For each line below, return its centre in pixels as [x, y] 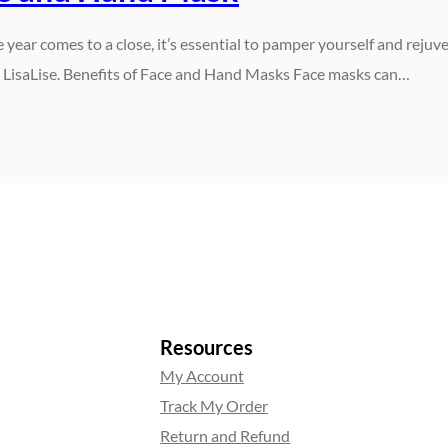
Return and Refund [225, 436]
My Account [202, 376]
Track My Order [214, 406]
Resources [206, 347]
